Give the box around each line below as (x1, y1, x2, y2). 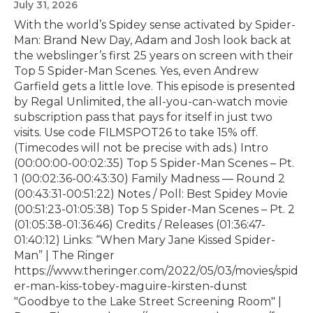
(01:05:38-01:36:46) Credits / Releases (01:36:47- (14, 217, 265, 231)
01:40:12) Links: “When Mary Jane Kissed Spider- (14, 233, 275, 247)
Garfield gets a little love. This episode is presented (14, 79, 296, 93)
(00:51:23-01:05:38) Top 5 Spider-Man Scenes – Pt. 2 (14, 202, 295, 216)
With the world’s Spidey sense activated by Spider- (14, 17, 296, 31)
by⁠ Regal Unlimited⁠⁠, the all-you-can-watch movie (14, 94, 288, 108)
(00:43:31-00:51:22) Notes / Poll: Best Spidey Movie (14, 187, 288, 201)
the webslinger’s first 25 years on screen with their (14, 48, 293, 62)
